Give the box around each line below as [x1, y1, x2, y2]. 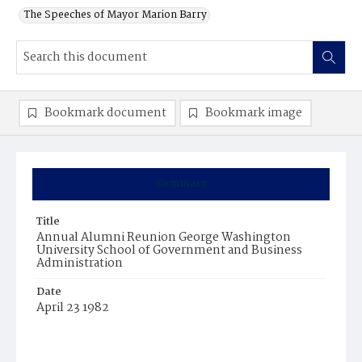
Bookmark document [44, 103, 166, 123]
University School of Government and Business [36, 241, 302, 260]
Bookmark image [205, 103, 302, 123]
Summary [155, 175, 207, 192]
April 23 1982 [36, 298, 109, 318]
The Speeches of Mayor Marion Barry [24, 6, 207, 23]
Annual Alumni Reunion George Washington [36, 228, 291, 247]
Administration [36, 254, 123, 273]
